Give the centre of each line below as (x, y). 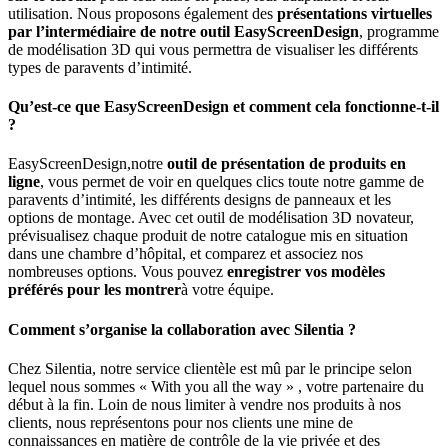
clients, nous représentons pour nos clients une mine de (180, 422)
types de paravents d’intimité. (100, 67)
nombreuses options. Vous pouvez (117, 272)
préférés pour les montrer (94, 290)
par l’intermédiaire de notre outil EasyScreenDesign (183, 31)
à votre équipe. (227, 290)
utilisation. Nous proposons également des (142, 13)
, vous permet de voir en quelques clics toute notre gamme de (232, 182)
